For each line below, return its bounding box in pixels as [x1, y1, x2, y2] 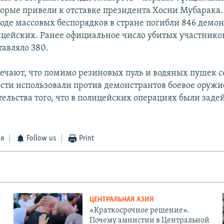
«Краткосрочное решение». [89, 206, 189, 215]
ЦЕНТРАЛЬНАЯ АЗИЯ [89, 196, 154, 204]
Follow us [26, 134, 56, 143]
